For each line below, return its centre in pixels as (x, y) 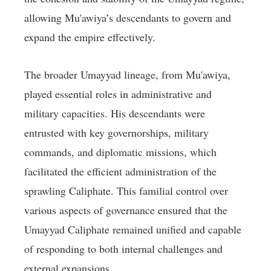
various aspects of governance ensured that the (126, 210)
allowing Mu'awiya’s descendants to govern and (128, 18)
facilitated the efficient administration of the (120, 171)
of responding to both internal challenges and (123, 249)
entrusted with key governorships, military (116, 133)
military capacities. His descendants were (115, 113)
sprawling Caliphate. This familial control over (126, 191)
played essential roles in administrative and (118, 94)
